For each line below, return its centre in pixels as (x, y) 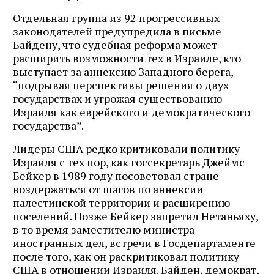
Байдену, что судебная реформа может (115, 44)
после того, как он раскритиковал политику (126, 256)
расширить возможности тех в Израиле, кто (127, 58)
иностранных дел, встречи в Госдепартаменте (134, 243)
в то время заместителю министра (104, 229)
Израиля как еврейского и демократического (131, 112)
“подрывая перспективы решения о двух (121, 85)
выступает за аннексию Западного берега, (123, 71)
